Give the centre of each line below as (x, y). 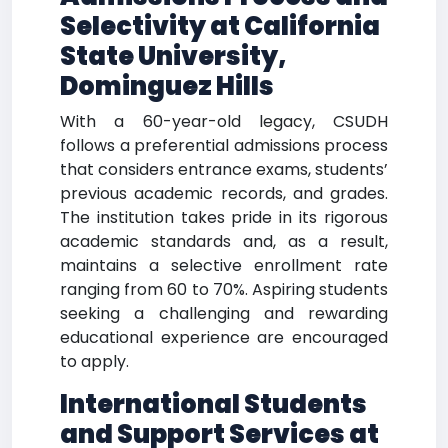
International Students (213, 404)
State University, (173, 56)
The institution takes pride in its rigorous (224, 217)
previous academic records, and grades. (224, 193)
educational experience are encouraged (224, 337)
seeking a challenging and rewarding (224, 313)
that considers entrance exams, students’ (224, 169)
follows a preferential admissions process (224, 145)
